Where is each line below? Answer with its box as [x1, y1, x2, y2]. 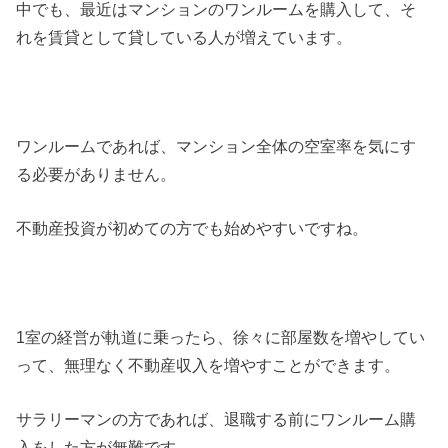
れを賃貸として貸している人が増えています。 [16, 27, 353, 46]
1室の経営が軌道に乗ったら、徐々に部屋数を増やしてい [16, 327, 426, 346]
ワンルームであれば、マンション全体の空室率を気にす [16, 136, 417, 155]
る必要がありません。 [16, 164, 177, 183]
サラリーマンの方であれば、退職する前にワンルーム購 [16, 409, 417, 428]
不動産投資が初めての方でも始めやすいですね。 [16, 218, 369, 237]
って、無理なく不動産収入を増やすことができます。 [16, 355, 401, 374]
